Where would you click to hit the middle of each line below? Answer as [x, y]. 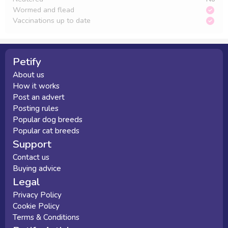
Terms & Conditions [46, 217]
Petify [27, 62]
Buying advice [37, 168]
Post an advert [39, 97]
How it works [36, 86]
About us [28, 75]
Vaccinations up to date [52, 20]
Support [32, 144]
